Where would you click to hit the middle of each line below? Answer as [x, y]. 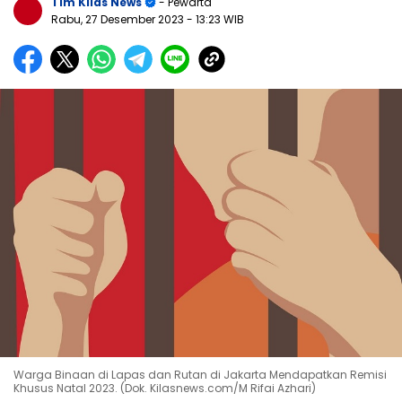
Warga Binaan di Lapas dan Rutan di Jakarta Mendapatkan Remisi [200, 374]
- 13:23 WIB [215, 20]
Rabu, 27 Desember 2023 [119, 20]
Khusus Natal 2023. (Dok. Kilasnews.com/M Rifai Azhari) [165, 388]
